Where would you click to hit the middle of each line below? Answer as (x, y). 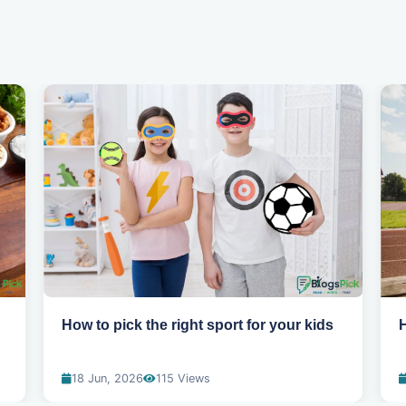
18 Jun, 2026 (107, 379)
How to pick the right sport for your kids (198, 325)
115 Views (183, 379)
